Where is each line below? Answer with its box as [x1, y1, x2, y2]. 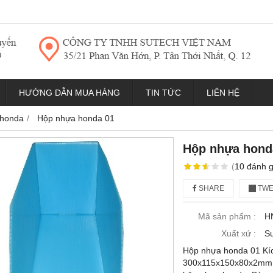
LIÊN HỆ [207, 88, 239, 97]
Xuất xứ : [221, 229, 256, 238]
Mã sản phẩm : [198, 211, 256, 221]
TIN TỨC [146, 88, 181, 97]
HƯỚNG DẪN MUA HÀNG [19, 88, 120, 97]
